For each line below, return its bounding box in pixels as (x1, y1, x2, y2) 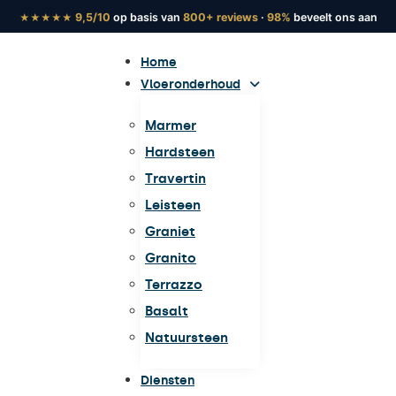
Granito (144, 250, 196, 266)
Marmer (144, 118, 196, 133)
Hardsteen (144, 144, 215, 160)
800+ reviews (182, 11, 258, 24)
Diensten (140, 373, 194, 388)
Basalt (144, 303, 188, 319)
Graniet (144, 224, 195, 240)
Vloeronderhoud (140, 77, 240, 92)
